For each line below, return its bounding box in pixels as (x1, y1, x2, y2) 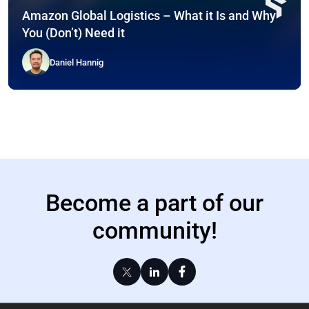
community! (92, 217, 217, 245)
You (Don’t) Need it (22, 26, 125, 41)
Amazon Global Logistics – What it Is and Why (22, 8, 276, 23)
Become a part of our (46, 189, 263, 217)
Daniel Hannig (50, 57, 103, 68)
